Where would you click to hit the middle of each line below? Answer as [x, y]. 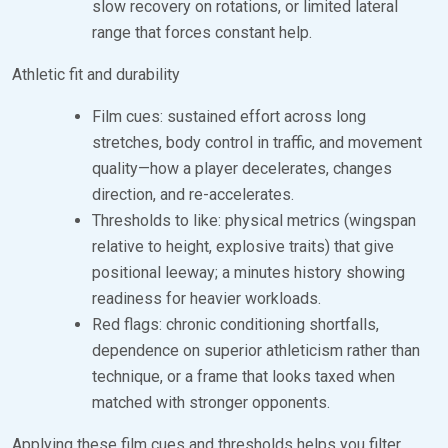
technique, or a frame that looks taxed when [243, 376]
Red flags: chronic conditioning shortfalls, [235, 324]
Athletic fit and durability [96, 74]
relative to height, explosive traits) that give [243, 246]
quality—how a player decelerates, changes [242, 168]
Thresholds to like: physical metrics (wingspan [254, 220]
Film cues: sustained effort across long [229, 116]
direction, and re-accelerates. [193, 194]
